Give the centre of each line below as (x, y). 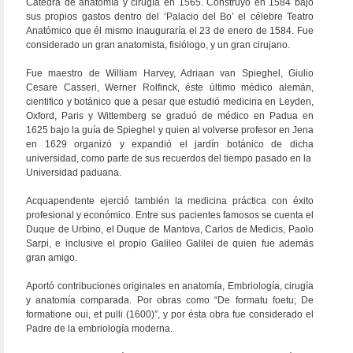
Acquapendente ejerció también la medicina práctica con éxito (170, 201)
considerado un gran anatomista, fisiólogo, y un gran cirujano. (158, 45)
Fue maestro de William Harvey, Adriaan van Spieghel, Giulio (170, 73)
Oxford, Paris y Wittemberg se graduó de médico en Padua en (170, 116)
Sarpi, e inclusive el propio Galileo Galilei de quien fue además (170, 243)
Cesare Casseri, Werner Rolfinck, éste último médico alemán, (170, 87)
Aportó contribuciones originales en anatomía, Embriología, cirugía (170, 286)
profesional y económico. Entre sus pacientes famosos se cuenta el (170, 215)
